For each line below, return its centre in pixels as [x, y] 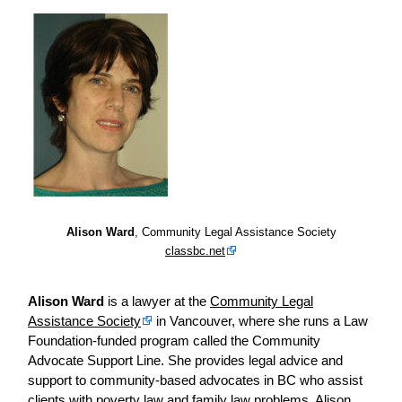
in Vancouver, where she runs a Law [260, 321]
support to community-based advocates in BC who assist [195, 380]
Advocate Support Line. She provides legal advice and [185, 361]
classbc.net [195, 251]
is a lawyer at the [157, 301]
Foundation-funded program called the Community [174, 341]
